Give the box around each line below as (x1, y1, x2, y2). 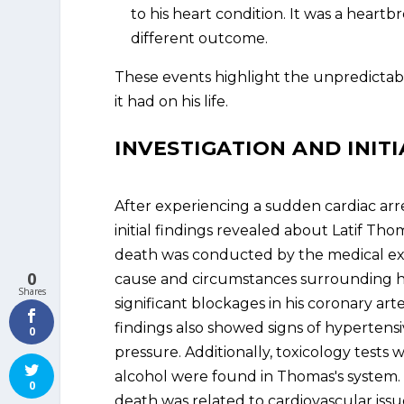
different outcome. (131, 29, 269, 47)
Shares (17, 285, 46, 298)
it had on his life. (115, 92, 229, 110)
